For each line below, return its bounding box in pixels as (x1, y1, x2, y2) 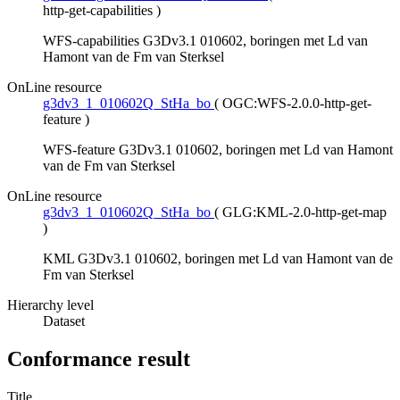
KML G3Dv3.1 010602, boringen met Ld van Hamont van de (43, 251, 393, 267)
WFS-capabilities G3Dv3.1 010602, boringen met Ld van (43, 33, 368, 49)
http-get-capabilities (43, 3, 153, 19)
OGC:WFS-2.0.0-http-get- (222, 96, 371, 112)
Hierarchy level (7, 297, 94, 313)
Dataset (43, 313, 85, 329)
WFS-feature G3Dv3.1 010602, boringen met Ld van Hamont (43, 142, 393, 158)
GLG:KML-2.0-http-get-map (222, 204, 387, 221)
